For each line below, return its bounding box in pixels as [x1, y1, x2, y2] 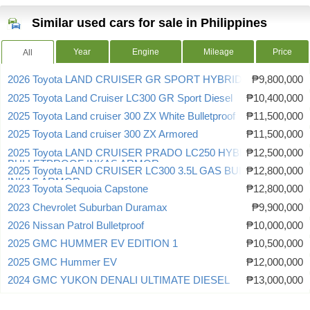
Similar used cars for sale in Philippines [32, 16, 267, 30]
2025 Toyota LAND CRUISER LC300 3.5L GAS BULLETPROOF [8, 165, 300, 177]
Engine [132, 47, 160, 57]
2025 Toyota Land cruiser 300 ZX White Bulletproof [8, 111, 235, 122]
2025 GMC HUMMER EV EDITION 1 [8, 238, 178, 250]
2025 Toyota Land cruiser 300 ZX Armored [8, 129, 198, 140]
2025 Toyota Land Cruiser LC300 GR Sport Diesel [8, 92, 232, 104]
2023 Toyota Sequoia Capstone [8, 183, 148, 195]
